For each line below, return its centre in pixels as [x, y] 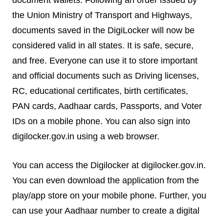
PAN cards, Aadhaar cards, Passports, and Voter [107, 106]
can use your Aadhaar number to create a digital [106, 210]
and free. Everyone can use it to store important [105, 61]
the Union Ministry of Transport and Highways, [102, 15]
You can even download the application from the [105, 180]
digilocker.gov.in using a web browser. [86, 136]
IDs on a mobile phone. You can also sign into [101, 121]
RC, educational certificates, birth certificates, [100, 91]
